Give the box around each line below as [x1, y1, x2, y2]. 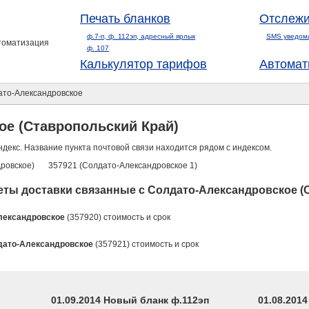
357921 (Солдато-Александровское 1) [48, 161, 197, 170]
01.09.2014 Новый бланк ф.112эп [51, 295, 209, 306]
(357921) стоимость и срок [93, 239, 199, 249]
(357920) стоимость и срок [65, 212, 170, 222]
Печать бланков [80, 12, 170, 26]
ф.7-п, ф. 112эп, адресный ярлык [87, 32, 195, 40]
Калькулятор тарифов [80, 57, 207, 71]
